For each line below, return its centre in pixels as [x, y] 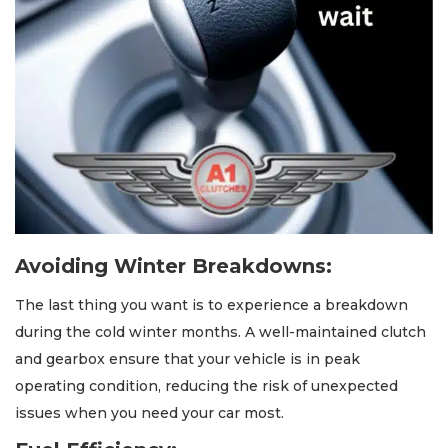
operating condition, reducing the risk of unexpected [206, 386]
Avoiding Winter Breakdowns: [173, 266]
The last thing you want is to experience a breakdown [211, 305]
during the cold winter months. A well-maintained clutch [220, 332]
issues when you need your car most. [149, 413]
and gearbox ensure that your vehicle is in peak [187, 359]
